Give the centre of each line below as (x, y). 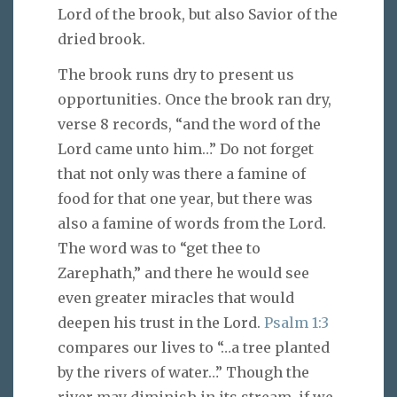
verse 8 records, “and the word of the (189, 125)
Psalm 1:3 (296, 323)
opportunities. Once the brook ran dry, (195, 100)
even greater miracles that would (176, 298)
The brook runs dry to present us (176, 75)
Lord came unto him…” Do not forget (186, 149)
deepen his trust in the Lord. (161, 323)
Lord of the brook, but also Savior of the (198, 14)
